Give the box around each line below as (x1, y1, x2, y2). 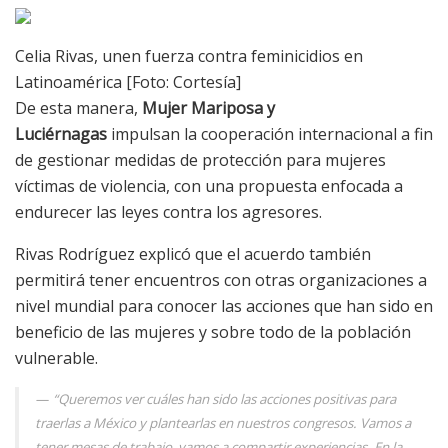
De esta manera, (15, 97, 142, 120)
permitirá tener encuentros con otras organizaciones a (15, 269, 427, 292)
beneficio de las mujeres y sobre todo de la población (15, 321, 411, 344)
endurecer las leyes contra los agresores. (15, 201, 322, 224)
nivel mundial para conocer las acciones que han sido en (15, 295, 433, 318)
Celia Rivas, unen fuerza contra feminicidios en (15, 45, 363, 68)
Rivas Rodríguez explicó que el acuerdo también (15, 243, 371, 266)
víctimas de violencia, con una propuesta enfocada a (15, 175, 403, 198)
